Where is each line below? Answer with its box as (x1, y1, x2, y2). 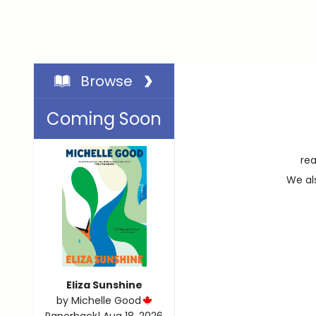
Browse (73, 71, 140, 91)
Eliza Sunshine (66, 278, 142, 293)
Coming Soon (47, 107, 162, 131)
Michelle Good (71, 293, 141, 308)
